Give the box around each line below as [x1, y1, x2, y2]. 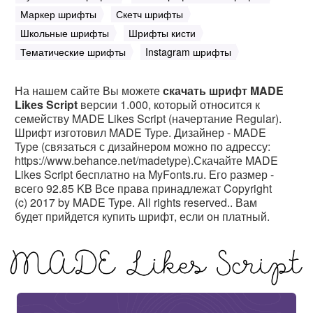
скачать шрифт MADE [163, 82, 284, 99]
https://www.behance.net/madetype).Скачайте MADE [15, 152, 278, 168]
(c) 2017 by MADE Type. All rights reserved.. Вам [15, 194, 257, 210]
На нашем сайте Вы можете [15, 82, 163, 99]
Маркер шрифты [20, 7, 96, 21]
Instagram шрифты [145, 45, 231, 59]
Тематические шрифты [20, 45, 126, 59]
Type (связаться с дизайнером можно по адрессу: [15, 138, 270, 154]
